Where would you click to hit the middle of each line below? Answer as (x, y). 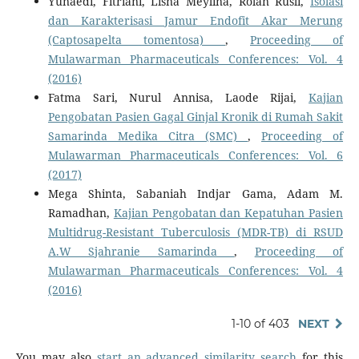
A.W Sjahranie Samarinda (141, 251)
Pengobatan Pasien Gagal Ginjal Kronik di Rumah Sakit (196, 116)
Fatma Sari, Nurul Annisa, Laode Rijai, (178, 97)
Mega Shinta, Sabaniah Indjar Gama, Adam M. (196, 193)
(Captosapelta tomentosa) (136, 39)
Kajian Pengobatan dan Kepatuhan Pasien (228, 212)
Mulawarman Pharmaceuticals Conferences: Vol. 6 (196, 155)
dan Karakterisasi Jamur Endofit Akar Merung (196, 20)
